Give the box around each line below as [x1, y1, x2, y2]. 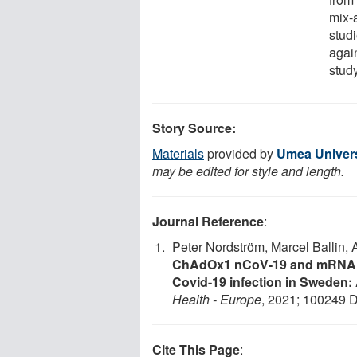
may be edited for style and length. [152, 161, 344, 180]
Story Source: [152, 118, 236, 137]
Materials [152, 143, 204, 163]
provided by [204, 143, 277, 163]
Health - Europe [172, 289, 261, 308]
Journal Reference [152, 211, 264, 230]
